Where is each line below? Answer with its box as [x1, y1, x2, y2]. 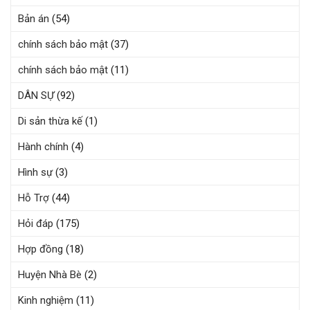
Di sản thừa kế [18, 114, 82, 127]
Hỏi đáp [18, 217, 53, 230]
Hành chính [18, 140, 69, 153]
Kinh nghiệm [18, 293, 73, 307]
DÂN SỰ [18, 89, 54, 102]
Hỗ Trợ [18, 191, 49, 204]
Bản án [18, 12, 49, 25]
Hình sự [18, 165, 53, 179]
